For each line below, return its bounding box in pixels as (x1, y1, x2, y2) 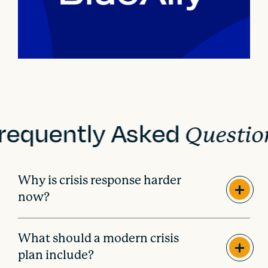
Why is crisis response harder (18, 173, 182, 188)
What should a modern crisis (18, 232, 179, 246)
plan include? (18, 248, 95, 263)
